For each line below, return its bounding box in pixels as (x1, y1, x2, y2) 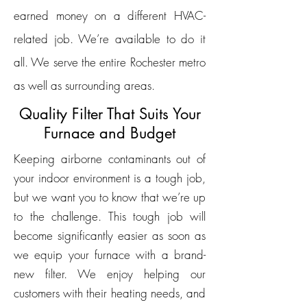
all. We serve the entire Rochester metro (14, 54, 206, 70)
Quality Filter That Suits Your (19, 104, 201, 123)
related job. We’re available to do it (14, 31, 206, 47)
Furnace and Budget (44, 123, 175, 143)
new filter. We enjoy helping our (14, 266, 206, 282)
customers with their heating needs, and (14, 285, 206, 301)
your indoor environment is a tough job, (14, 170, 206, 186)
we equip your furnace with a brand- (14, 247, 206, 262)
